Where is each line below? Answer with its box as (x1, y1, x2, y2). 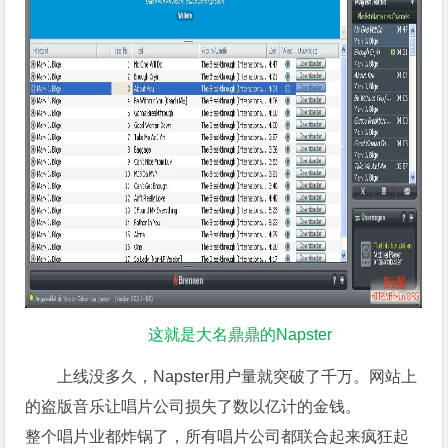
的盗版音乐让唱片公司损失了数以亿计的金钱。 (25, 398, 362, 415)
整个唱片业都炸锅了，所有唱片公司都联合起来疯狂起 (25, 428, 410, 445)
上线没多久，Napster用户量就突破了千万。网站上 (57, 368, 418, 385)
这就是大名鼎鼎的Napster (147, 326, 332, 343)
